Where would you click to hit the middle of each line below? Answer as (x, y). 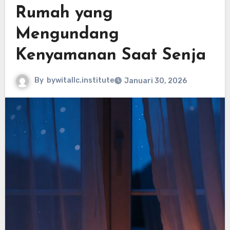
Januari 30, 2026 (155, 81)
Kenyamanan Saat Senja (110, 56)
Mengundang (67, 35)
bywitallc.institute (80, 81)
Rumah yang (64, 14)
